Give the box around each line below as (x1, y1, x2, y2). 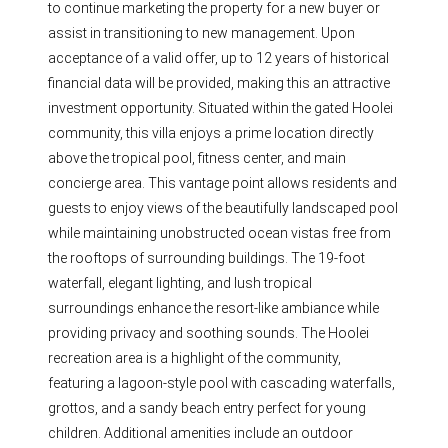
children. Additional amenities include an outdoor (48, 425, 354, 442)
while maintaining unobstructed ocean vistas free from (48, 225, 392, 242)
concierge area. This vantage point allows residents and (48, 175, 398, 192)
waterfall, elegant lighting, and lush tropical (48, 275, 313, 292)
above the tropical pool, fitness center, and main (48, 150, 347, 167)
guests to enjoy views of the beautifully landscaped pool (48, 200, 399, 217)
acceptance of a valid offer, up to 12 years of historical (48, 50, 390, 67)
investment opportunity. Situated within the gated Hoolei (48, 100, 394, 117)
